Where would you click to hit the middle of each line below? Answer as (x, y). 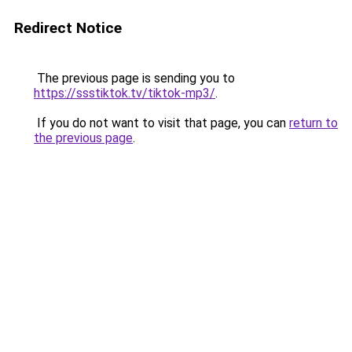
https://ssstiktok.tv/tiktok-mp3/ (125, 93)
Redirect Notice (68, 28)
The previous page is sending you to (134, 78)
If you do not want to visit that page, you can (161, 123)
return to (313, 123)
